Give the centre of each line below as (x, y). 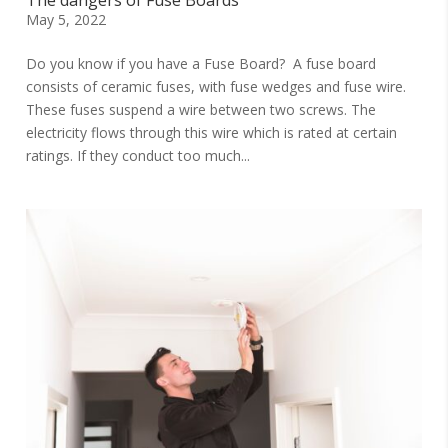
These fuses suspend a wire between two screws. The (201, 110)
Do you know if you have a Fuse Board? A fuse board (201, 64)
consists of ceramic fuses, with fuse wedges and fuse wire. (216, 87)
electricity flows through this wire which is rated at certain (212, 133)
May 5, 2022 (66, 20)
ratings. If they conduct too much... (138, 156)
